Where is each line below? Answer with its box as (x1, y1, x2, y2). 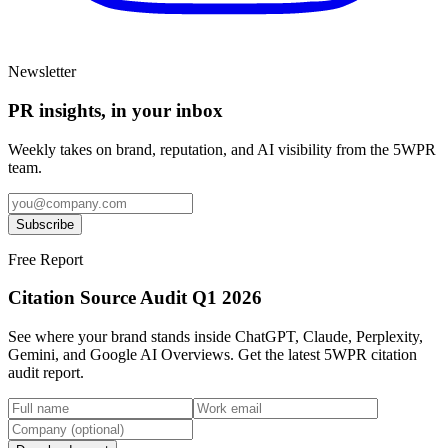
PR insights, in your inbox (8, 99, 223, 121)
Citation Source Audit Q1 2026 (8, 287, 262, 309)
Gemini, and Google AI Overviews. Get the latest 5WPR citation (8, 345, 417, 363)
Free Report (8, 250, 83, 268)
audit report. (8, 363, 84, 381)
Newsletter (8, 63, 76, 81)
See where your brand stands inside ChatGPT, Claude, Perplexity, (8, 327, 423, 345)
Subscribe (16, 216, 74, 232)
